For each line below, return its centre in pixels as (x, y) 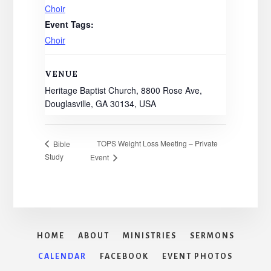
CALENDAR (62, 256)
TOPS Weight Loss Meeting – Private (158, 143)
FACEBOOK (124, 256)
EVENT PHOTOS (198, 256)
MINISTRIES (149, 236)
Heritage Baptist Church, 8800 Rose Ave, (123, 90)
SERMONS (212, 236)
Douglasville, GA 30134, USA (100, 104)
